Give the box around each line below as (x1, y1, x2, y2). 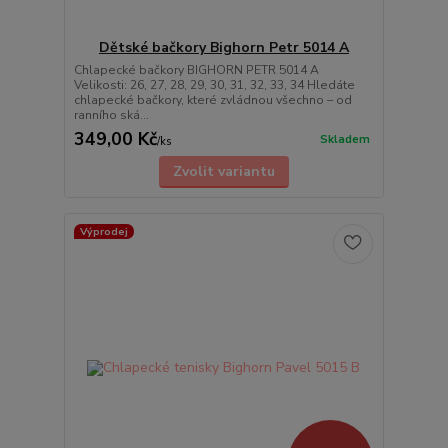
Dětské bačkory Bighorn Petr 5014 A (98, 38, 349, 58)
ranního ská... (73, 107, 149, 124)
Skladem (319, 132, 370, 148)
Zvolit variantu (172, 162, 275, 182)
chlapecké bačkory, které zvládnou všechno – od (73, 92, 352, 109)
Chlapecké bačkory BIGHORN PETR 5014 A (73, 62, 319, 79)
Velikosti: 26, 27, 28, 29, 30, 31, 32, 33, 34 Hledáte (73, 77, 355, 94)
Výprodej (79, 223, 128, 239)
